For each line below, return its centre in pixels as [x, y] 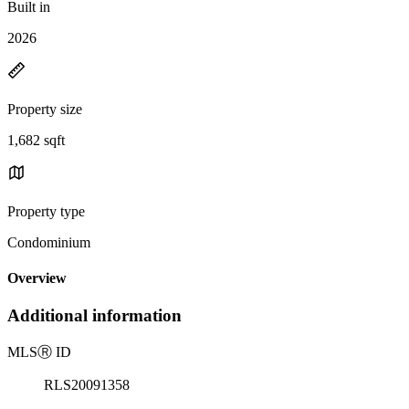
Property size [45, 109]
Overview [37, 278]
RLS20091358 [87, 385]
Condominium [49, 242]
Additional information [94, 316]
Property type [46, 211]
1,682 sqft [36, 140]
